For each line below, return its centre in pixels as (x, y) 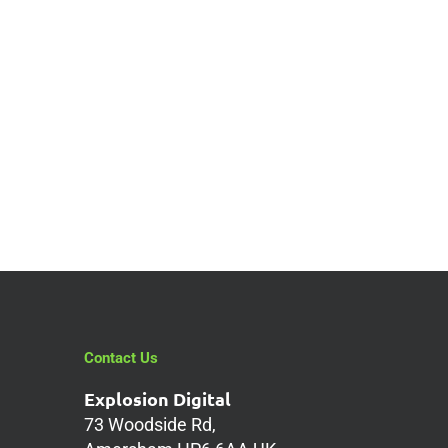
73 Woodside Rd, (150, 424)
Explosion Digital (158, 398)
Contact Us (121, 358)
